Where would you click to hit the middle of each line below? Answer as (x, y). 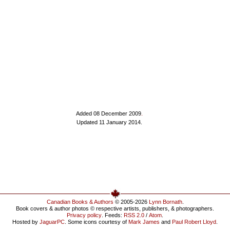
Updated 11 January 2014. (109, 122)
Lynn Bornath (165, 202)
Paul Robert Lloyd (194, 222)
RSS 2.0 (134, 215)
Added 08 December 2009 (108, 113)
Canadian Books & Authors (80, 202)
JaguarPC (52, 222)
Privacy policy (84, 215)
